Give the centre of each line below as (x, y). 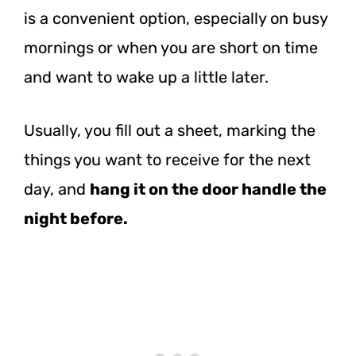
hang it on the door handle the (208, 189)
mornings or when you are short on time (171, 47)
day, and (57, 189)
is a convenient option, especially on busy (176, 18)
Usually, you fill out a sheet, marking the (170, 130)
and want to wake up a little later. (146, 77)
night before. (76, 218)
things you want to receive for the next (167, 159)
